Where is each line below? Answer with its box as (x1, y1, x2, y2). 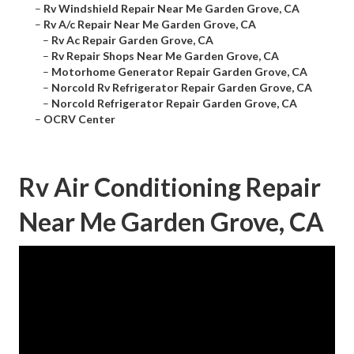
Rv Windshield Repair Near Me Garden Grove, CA (43, 2, 299, 16)
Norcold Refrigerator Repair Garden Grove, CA (51, 96, 297, 111)
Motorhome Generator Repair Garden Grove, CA (51, 65, 307, 79)
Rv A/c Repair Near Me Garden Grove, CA (43, 17, 256, 32)
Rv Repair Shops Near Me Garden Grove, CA (51, 49, 279, 63)
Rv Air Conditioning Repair (19, 171, 321, 203)
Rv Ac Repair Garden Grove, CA (51, 33, 213, 47)
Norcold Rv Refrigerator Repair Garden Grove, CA (51, 81, 312, 95)
